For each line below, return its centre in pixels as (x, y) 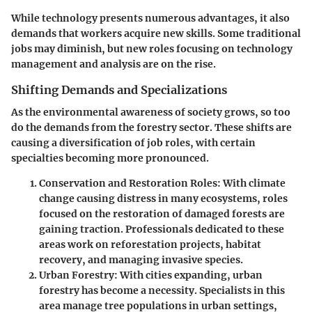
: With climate (251, 183)
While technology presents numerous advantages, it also (150, 18)
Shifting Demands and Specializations (119, 89)
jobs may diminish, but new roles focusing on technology (152, 48)
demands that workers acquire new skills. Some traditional (156, 33)
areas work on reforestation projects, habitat (150, 244)
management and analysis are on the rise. (114, 64)
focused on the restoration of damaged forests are (162, 213)
